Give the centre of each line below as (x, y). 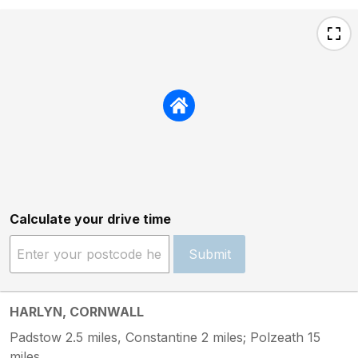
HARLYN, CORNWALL (77, 311)
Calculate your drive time (90, 219)
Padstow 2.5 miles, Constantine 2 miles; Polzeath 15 (165, 337)
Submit (209, 254)
